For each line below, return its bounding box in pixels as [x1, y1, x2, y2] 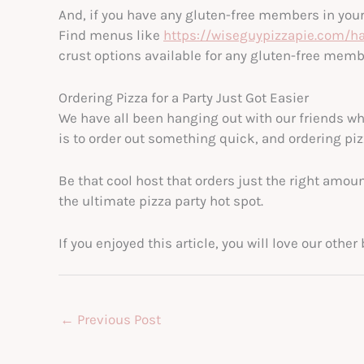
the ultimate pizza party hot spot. [58, 193, 266, 210]
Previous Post [74, 310, 161, 327]
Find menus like [58, 26, 163, 43]
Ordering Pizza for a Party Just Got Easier [58, 89, 309, 106]
